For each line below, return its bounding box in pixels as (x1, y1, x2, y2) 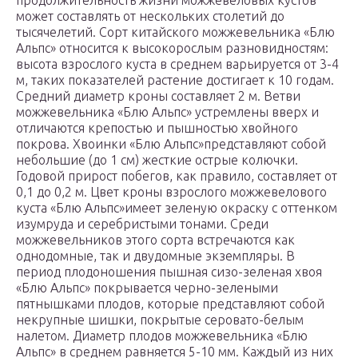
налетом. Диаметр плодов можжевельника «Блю (16, 328, 308, 344)
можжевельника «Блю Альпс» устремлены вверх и (16, 105, 319, 120)
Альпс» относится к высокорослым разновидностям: (16, 41, 328, 56)
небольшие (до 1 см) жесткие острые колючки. (16, 153, 298, 168)
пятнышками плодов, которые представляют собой (16, 296, 324, 312)
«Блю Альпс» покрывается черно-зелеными (16, 280, 278, 296)
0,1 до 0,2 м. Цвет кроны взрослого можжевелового (16, 185, 327, 200)
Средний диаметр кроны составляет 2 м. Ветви (16, 89, 300, 104)
